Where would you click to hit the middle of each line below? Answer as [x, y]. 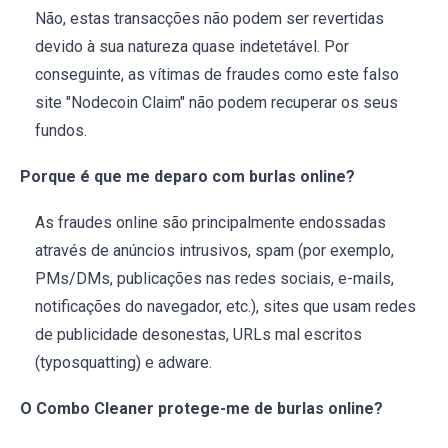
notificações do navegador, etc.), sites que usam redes [225, 307]
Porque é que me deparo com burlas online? [187, 177]
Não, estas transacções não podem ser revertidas [209, 19]
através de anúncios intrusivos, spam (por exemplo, [214, 251]
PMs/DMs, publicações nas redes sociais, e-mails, [214, 279]
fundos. [61, 131]
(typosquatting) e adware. [123, 363]
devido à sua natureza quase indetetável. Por [192, 47]
